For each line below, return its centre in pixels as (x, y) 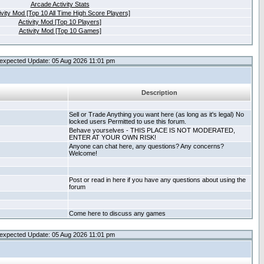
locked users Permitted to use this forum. (128, 121)
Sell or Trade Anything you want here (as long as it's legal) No (156, 114)
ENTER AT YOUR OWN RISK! (113, 137)
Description (159, 93)
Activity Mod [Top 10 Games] (60, 31)
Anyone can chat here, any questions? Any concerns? (146, 146)
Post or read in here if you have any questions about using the (157, 180)
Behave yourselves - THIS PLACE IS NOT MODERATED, (152, 130)
